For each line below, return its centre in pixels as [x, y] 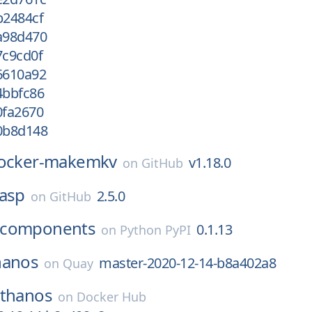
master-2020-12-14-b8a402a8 [188, 263]
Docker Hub [112, 297]
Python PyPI [156, 230]
